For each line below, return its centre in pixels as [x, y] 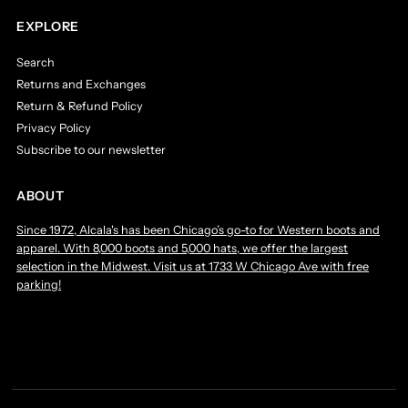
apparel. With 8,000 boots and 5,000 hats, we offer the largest [183, 248]
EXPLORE [48, 26]
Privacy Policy [54, 127]
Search [36, 62]
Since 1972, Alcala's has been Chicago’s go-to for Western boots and [199, 229]
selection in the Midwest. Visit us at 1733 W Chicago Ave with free [193, 266]
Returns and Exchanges [82, 84]
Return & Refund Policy [80, 106]
